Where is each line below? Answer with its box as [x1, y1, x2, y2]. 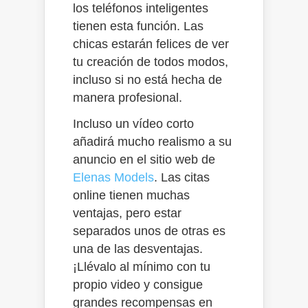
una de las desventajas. [73, 241, 203, 256]
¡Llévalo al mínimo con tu [73, 259, 210, 274]
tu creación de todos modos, [73, 54, 228, 69]
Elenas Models [73, 170, 154, 184]
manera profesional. [73, 90, 182, 104]
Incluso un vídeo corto [73, 116, 194, 131]
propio [73, 277, 111, 291]
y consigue [140, 277, 203, 291]
